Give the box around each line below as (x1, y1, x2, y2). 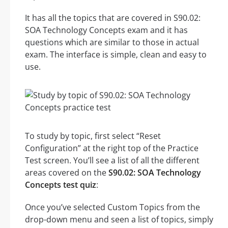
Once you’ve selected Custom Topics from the (25, 202, 200, 213)
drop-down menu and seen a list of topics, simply (25, 214, 213, 225)
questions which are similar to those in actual (25, 37, 199, 48)
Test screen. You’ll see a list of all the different (25, 155, 199, 166)
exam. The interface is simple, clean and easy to (25, 49, 207, 61)
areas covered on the (25, 167, 108, 179)
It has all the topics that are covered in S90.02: (25, 12, 201, 24)
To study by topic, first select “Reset (25, 130, 161, 142)
